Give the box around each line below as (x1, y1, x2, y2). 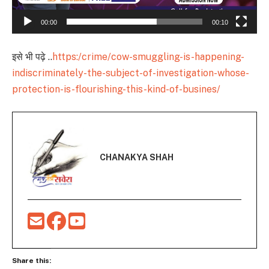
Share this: (12, 256, 51, 265)
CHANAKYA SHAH (100, 152, 174, 162)
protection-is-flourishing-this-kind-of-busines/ (12, 83, 220, 95)
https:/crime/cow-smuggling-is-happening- (52, 50, 244, 62)
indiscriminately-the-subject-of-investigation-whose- (12, 67, 249, 79)
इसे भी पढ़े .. (12, 50, 52, 62)
